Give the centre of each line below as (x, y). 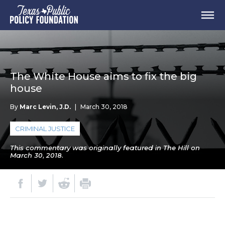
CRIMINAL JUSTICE (45, 129)
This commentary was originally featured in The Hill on (105, 148)
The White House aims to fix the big (103, 76)
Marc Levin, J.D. (45, 107)
